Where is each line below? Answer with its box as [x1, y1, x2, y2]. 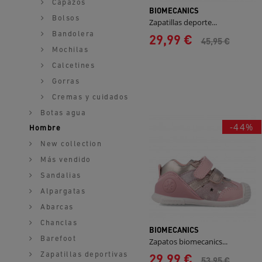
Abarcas [37, 204, 74, 211]
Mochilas [49, 46, 88, 54]
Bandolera [49, 30, 95, 38]
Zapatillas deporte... [149, 17, 217, 28]
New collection [37, 140, 102, 148]
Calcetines [49, 62, 95, 70]
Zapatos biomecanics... [149, 236, 227, 247]
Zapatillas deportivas [37, 251, 128, 258]
